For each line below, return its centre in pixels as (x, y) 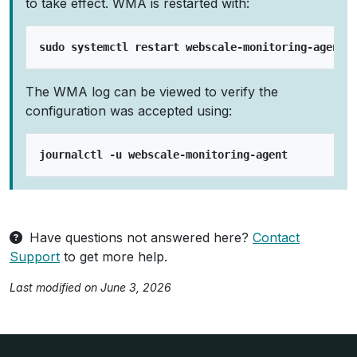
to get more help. (114, 257)
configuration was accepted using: (129, 111)
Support (35, 257)
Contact (276, 237)
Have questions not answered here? (139, 237)
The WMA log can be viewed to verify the (152, 92)
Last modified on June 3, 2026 (90, 287)
